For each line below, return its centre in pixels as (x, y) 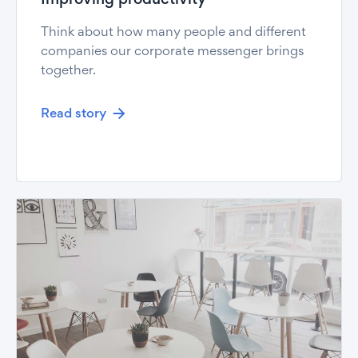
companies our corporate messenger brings (172, 52)
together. (68, 71)
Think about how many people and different (173, 33)
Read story (74, 114)
